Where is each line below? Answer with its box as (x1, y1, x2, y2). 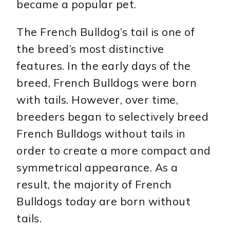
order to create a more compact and (16, 143, 211, 157)
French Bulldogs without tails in (16, 126, 186, 140)
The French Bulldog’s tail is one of (16, 25, 195, 39)
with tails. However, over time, (16, 92, 179, 106)
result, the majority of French (16, 177, 172, 191)
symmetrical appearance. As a (16, 160, 178, 174)
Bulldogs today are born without (16, 194, 191, 208)
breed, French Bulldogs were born (16, 75, 197, 89)
